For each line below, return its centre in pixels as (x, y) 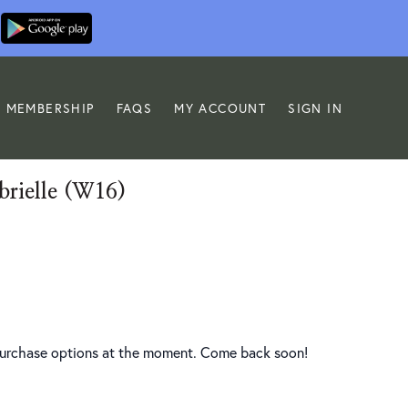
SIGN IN (315, 107)
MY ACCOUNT (220, 107)
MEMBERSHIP (50, 107)
